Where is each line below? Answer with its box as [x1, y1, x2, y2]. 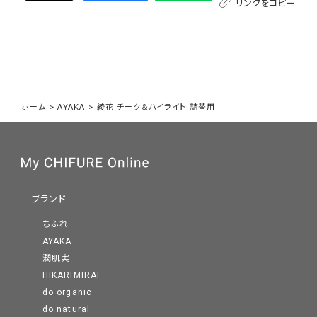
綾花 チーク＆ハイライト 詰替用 [96, 102, 216, 112]
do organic [42, 287, 93, 298]
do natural [42, 304, 91, 315]
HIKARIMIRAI [42, 270, 100, 281]
